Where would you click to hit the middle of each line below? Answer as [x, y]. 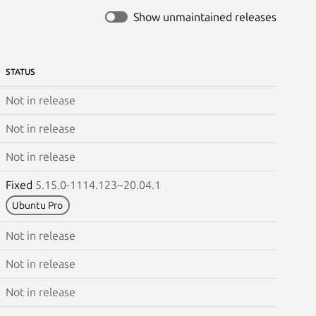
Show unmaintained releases [205, 17]
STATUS [20, 71]
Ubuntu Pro [38, 206]
